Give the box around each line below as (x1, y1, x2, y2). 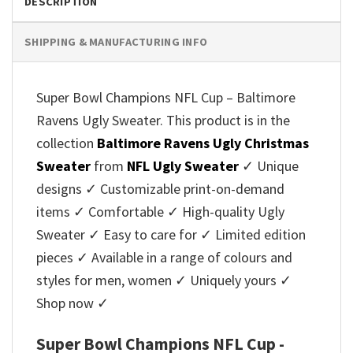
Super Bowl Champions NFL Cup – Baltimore (36, 88, 295, 107)
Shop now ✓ (36, 294, 109, 313)
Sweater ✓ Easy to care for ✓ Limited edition (36, 225, 306, 244)
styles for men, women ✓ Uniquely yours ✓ (36, 271, 292, 290)
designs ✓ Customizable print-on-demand (36, 180, 284, 199)
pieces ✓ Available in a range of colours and (36, 248, 292, 267)
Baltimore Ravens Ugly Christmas (97, 134, 309, 153)
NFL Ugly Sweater (127, 157, 239, 176)
